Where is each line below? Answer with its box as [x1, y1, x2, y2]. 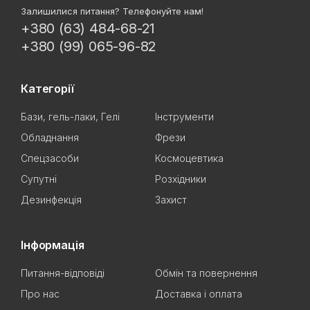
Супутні [21, 173, 57, 185]
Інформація [21, 238, 84, 253]
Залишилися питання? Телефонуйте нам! [21, 6, 203, 17]
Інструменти [155, 111, 214, 123]
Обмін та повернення [155, 267, 257, 280]
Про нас [21, 288, 60, 300]
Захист [155, 194, 187, 206]
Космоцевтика [155, 152, 224, 165]
